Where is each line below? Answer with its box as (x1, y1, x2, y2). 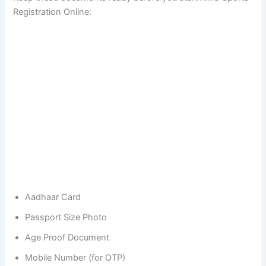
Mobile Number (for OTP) (25, 252, 126, 263)
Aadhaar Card (25, 191, 81, 202)
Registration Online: (13, 6, 92, 17)
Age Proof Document (25, 232, 110, 243)
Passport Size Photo (25, 211, 107, 223)
